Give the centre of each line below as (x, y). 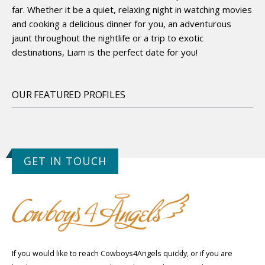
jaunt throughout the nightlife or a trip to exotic (108, 38)
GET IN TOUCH (65, 161)
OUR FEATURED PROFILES (69, 94)
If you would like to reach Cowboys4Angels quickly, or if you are (122, 254)
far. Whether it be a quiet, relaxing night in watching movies (132, 9)
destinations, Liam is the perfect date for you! (105, 52)
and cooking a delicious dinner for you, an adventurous (122, 23)
